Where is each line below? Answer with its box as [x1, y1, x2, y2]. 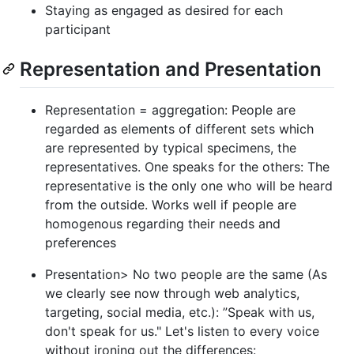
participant [45, 21, 111, 37]
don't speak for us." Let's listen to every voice [45, 323, 319, 340]
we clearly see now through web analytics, [45, 285, 299, 302]
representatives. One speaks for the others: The [45, 159, 330, 175]
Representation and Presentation [20, 57, 322, 81]
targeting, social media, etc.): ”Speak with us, [45, 304, 314, 321]
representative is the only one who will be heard [45, 178, 333, 194]
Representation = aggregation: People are [45, 102, 296, 119]
